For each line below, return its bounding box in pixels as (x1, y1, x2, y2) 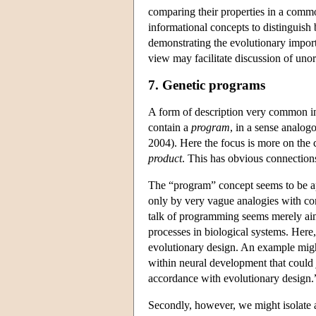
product (148, 152, 182, 164)
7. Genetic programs (148, 77, 265, 92)
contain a (148, 121, 191, 133)
